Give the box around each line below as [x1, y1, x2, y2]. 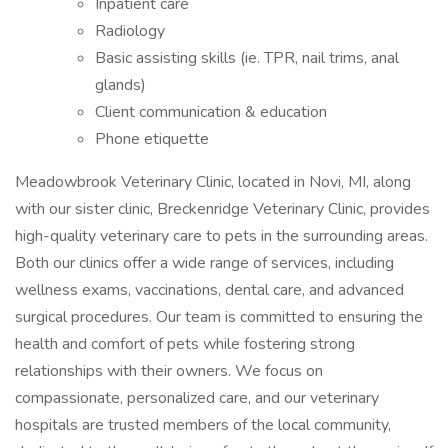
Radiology [95, 20, 165, 42]
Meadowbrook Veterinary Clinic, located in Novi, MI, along [15, 171, 411, 193]
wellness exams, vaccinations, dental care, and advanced [15, 279, 404, 301]
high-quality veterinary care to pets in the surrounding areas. [15, 225, 428, 247]
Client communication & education [95, 101, 327, 123]
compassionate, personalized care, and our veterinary [15, 387, 379, 409]
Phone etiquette [95, 128, 209, 150]
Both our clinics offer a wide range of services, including [15, 252, 394, 274]
